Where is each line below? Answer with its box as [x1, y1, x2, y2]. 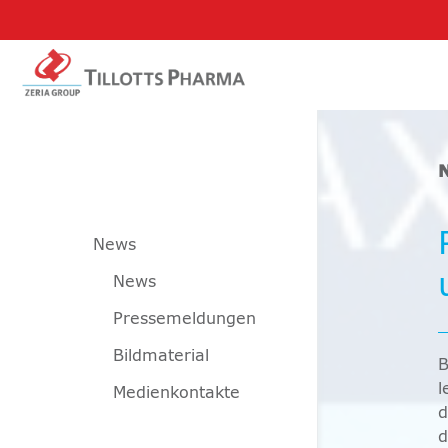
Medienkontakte [113, 385, 240, 401]
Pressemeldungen [113, 311, 256, 327]
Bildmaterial [113, 348, 209, 364]
